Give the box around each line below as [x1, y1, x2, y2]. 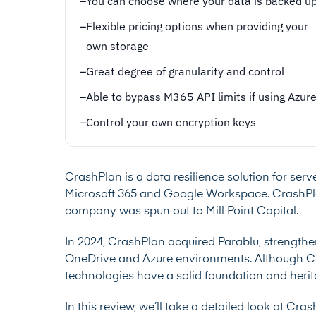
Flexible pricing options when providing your [86, 19, 308, 34]
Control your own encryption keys [86, 115, 256, 130]
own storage [86, 39, 149, 54]
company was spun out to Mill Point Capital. [65, 206, 301, 218]
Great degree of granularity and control [86, 64, 284, 79]
